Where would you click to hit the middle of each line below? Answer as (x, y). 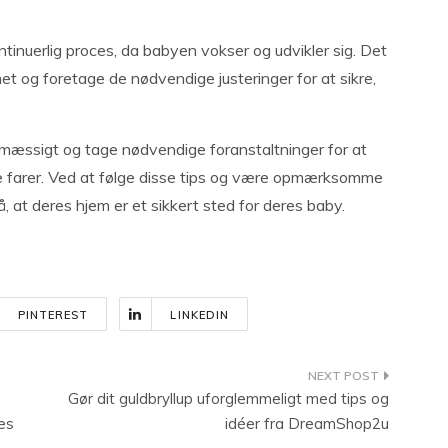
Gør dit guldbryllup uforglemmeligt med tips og (228, 398)
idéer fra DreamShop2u (307, 423)
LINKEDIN (200, 315)
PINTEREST (53, 315)
